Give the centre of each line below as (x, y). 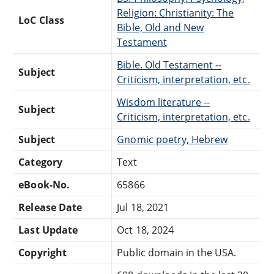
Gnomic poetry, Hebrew (172, 139)
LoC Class (41, 20)
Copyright (43, 252)
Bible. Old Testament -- (169, 65)
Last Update (48, 230)
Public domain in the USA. (177, 252)
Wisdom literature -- (164, 102)
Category (40, 162)
